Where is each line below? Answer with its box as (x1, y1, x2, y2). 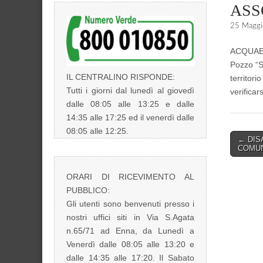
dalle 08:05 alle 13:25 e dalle (66, 99, 194, 109)
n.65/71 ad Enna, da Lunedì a (66, 226, 194, 236)
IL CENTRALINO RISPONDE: (66, 72, 175, 82)
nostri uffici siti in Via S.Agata (66, 213, 194, 222)
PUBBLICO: (66, 186, 110, 195)
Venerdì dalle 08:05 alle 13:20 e (66, 240, 194, 249)
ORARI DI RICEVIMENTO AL (66, 172, 194, 182)
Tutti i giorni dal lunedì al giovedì (66, 86, 194, 96)
